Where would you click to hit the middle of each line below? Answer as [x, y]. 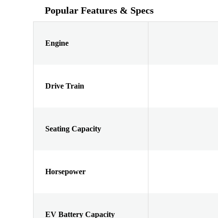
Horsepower [65, 171]
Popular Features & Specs [99, 10]
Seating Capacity [73, 128]
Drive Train [65, 86]
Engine [57, 43]
